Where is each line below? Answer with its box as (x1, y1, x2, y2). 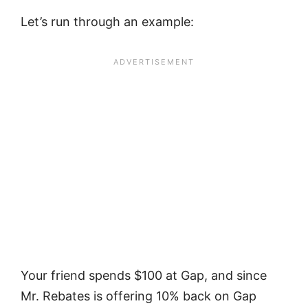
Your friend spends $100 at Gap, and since (21, 267, 267, 283)
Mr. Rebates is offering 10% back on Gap (21, 288, 256, 303)
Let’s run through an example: (21, 14, 194, 30)
